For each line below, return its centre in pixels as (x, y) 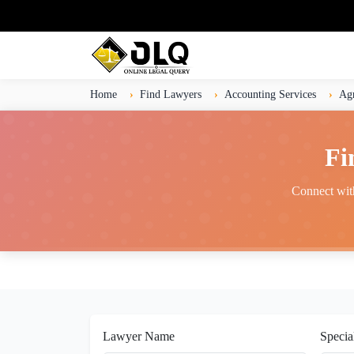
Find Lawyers (171, 94)
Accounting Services (270, 94)
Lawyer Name (139, 337)
